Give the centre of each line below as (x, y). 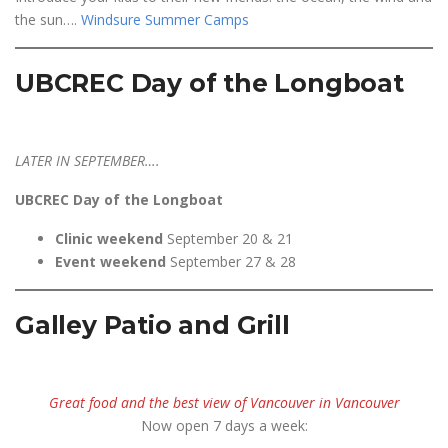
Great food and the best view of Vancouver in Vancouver (224, 402)
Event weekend (112, 261)
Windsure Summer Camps (165, 19)
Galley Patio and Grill (152, 325)
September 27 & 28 (233, 261)
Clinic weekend (109, 238)
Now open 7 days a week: (224, 425)
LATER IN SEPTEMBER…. (87, 160)
